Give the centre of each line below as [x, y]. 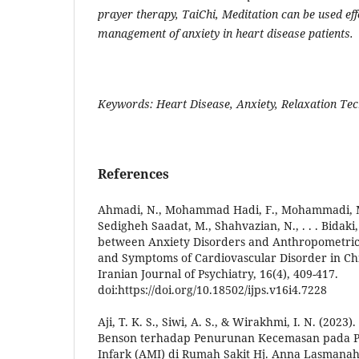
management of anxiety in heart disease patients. [226, 33]
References [133, 173]
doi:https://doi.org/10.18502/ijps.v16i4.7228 [212, 289]
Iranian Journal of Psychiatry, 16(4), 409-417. [218, 273]
